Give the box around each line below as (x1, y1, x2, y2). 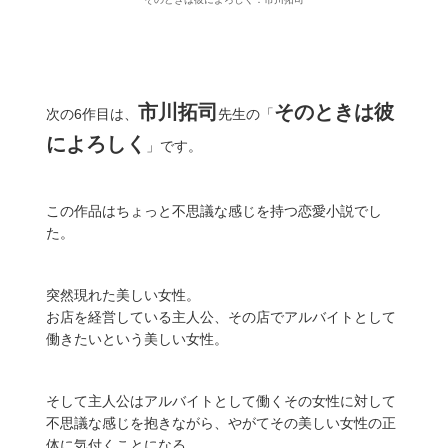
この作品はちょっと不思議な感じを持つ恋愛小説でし (46, 203, 382, 220)
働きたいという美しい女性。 (46, 331, 228, 348)
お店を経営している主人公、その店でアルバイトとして (46, 309, 396, 326)
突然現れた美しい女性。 (46, 287, 200, 304)
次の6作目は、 (46, 106, 138, 123)
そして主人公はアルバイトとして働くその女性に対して (46, 393, 396, 410)
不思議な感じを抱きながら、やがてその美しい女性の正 (46, 415, 396, 432)
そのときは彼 (274, 101, 394, 124)
